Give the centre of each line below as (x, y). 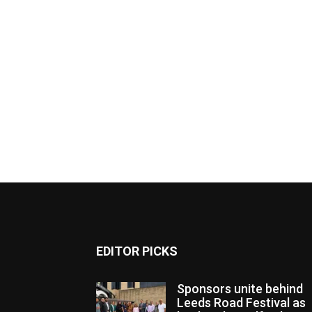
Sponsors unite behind (240, 289)
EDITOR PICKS (137, 251)
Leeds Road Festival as (241, 303)
